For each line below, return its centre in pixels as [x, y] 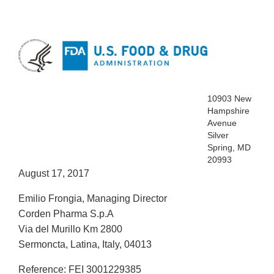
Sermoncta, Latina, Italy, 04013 [85, 245]
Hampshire [228, 111]
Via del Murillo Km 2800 [70, 229]
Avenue [222, 123]
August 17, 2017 [54, 174]
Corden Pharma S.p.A [66, 214]
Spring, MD [229, 148]
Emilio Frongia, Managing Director [93, 199]
